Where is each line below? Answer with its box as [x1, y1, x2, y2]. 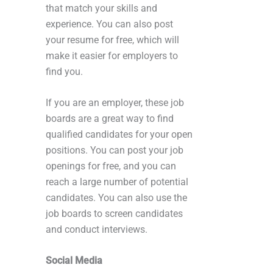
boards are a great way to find [46, 112, 174, 124]
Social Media [46, 254, 102, 266]
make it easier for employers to [46, 49, 178, 62]
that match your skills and [46, 2, 157, 14]
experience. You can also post [46, 18, 173, 30]
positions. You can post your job [46, 144, 183, 156]
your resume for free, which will [46, 34, 179, 46]
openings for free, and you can [46, 160, 176, 172]
